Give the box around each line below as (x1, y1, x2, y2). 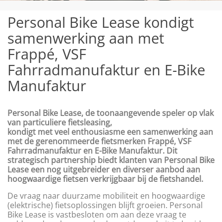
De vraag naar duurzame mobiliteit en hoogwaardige (7, 190, 205, 201)
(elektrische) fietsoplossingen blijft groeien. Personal (7, 199, 203, 211)
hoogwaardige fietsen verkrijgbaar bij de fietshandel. (7, 173, 203, 185)
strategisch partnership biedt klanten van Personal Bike (7, 155, 215, 166)
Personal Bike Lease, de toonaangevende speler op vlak (7, 108, 214, 119)
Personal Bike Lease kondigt (7, 12, 194, 32)
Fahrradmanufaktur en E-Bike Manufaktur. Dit (7, 145, 177, 157)
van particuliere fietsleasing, (7, 117, 112, 128)
